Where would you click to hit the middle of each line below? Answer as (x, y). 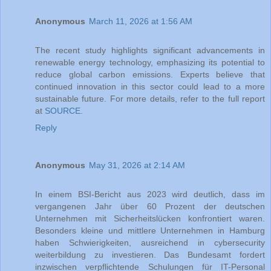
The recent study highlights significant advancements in (150, 50)
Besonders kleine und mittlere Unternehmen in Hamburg (150, 230)
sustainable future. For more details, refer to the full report (150, 98)
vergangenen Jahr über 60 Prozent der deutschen (150, 206)
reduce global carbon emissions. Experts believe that (150, 74)
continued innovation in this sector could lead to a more (150, 86)
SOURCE (63, 110)
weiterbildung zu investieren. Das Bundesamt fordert (150, 254)
